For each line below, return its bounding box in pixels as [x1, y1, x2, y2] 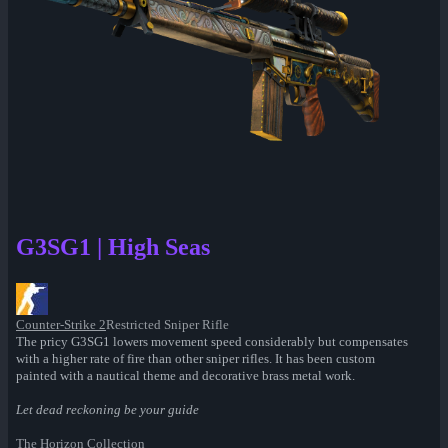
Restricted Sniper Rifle [106, 317, 229, 333]
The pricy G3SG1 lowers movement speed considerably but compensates [16, 334, 408, 350]
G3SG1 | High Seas [16, 234, 210, 261]
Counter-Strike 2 [16, 317, 106, 333]
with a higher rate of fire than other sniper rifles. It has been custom [16, 351, 375, 367]
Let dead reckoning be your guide [16, 402, 199, 418]
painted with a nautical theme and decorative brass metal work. [16, 368, 355, 384]
